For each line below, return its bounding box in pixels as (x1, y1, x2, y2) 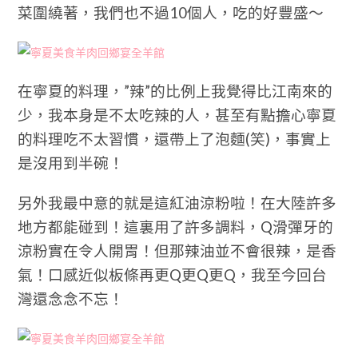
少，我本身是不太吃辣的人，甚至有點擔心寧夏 (18, 106, 337, 124)
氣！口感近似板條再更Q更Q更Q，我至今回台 (18, 266, 328, 284)
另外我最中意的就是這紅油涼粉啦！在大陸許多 (18, 194, 337, 212)
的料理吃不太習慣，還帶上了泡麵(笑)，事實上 (18, 130, 332, 148)
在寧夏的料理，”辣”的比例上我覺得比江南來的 (18, 82, 333, 100)
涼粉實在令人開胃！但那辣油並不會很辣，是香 (18, 242, 337, 260)
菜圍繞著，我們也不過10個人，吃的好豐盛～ (18, 4, 324, 22)
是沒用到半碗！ (18, 154, 125, 172)
